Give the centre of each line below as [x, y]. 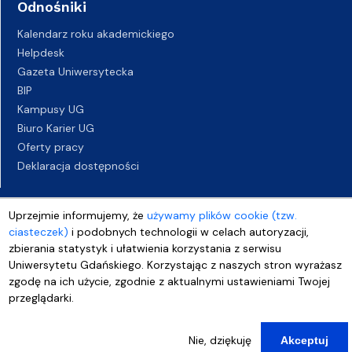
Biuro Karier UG [56, 128]
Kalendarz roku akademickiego [96, 33]
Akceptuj [304, 340]
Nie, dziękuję [220, 340]
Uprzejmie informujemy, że [78, 215]
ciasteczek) [39, 232]
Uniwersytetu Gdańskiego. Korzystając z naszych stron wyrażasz [176, 265]
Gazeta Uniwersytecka [75, 71]
